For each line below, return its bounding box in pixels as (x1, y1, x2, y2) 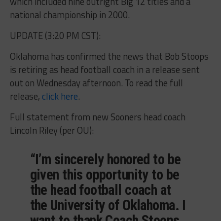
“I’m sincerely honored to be (30, 150, 181, 168)
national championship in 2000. (9, 7, 130, 22)
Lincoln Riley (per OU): (9, 123, 94, 137)
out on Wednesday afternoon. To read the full (9, 75, 183, 90)
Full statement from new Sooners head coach (9, 110, 185, 124)
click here (41, 89, 78, 103)
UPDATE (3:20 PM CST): (9, 28, 101, 42)
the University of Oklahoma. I (30, 196, 186, 214)
